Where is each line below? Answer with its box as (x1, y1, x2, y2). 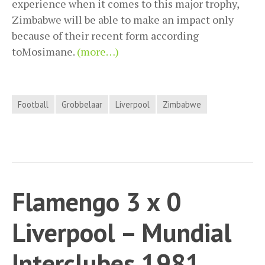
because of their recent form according (12, 28, 199, 43)
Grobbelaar (62, 99, 102, 111)
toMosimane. (12, 44, 77, 59)
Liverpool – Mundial (12, 215, 231, 250)
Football (18, 99, 49, 111)
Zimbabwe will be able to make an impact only (12, 12, 234, 27)
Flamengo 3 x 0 (12, 185, 181, 219)
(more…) (77, 44, 119, 59)
